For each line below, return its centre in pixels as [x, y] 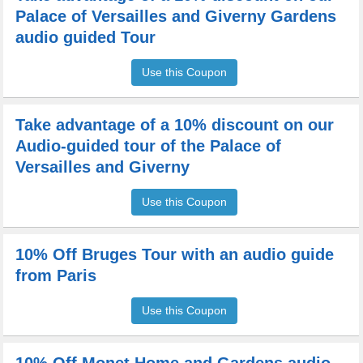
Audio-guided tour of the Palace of [149, 146]
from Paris [56, 275]
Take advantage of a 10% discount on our [175, 125]
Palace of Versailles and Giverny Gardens [176, 16]
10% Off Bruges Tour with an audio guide [175, 254]
